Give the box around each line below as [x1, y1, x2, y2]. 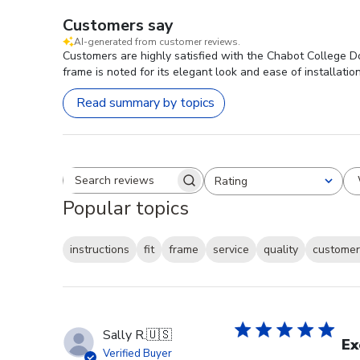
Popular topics [63, 194, 189, 221]
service [213, 242, 249, 258]
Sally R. [103, 326, 146, 345]
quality [264, 242, 298, 258]
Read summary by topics [76, 94, 215, 112]
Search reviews [132, 178, 218, 197]
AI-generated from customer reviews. [74, 35, 240, 48]
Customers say [63, 14, 174, 36]
